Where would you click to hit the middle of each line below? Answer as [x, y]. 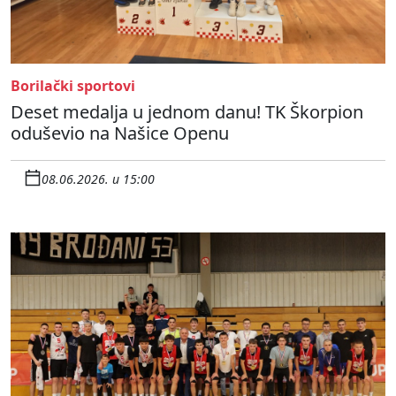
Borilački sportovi [73, 85]
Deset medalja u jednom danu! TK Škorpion [187, 111]
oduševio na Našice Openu [120, 133]
